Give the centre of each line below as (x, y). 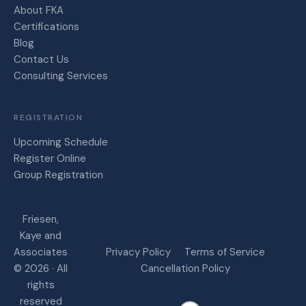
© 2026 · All (41, 268)
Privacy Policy (138, 252)
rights (41, 284)
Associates (41, 252)
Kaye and (41, 235)
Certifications (46, 26)
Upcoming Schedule (61, 142)
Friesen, (41, 219)
